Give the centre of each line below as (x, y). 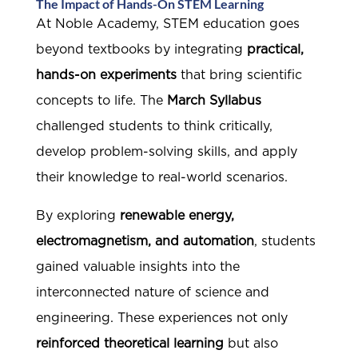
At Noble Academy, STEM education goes (167, 24)
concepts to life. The (101, 101)
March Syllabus (214, 101)
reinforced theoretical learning (129, 344)
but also (251, 344)
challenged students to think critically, (154, 127)
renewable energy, (177, 216)
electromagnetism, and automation (145, 242)
